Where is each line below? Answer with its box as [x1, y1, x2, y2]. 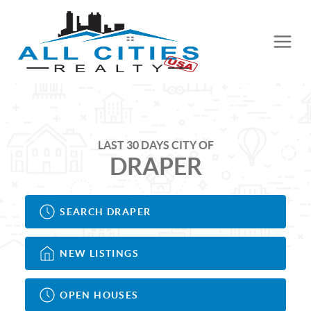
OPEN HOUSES [60, 289, 139, 301]
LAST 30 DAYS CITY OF [97, 139, 214, 151]
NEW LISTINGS [60, 247, 140, 259]
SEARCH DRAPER [60, 205, 151, 217]
